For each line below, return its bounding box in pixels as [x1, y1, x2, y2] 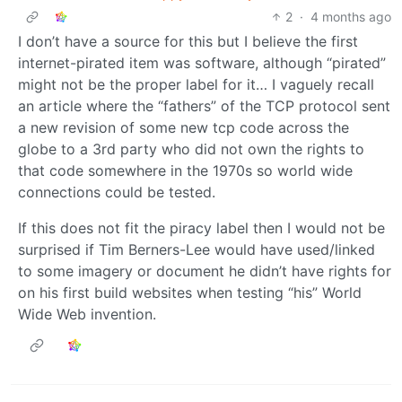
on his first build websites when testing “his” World [18, 283, 362, 301]
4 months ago [310, 8, 391, 24]
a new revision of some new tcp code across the [18, 118, 349, 136]
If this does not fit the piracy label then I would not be [18, 218, 385, 237]
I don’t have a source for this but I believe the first [18, 31, 358, 50]
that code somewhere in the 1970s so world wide [18, 161, 353, 179]
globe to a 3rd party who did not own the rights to [18, 139, 364, 158]
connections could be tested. [18, 182, 215, 201]
